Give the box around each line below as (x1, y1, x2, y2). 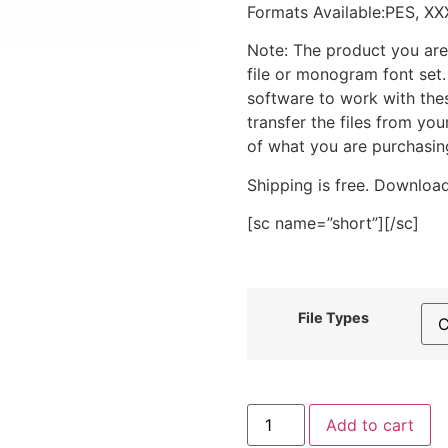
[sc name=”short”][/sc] (246, 213, 419, 234)
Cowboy (245, 417, 310, 438)
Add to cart (325, 415, 414, 436)
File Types (298, 308, 370, 326)
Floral (245, 401, 288, 422)
